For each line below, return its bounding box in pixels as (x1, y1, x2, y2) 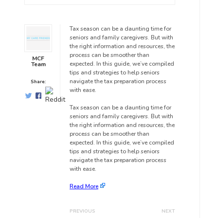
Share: (30, 78, 46, 85)
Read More (70, 182, 98, 190)
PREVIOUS (70, 207, 95, 215)
